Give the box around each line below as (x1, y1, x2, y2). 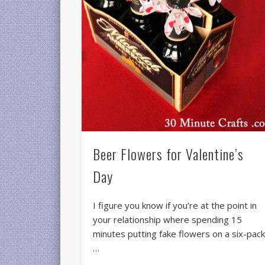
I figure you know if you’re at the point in (93, 199, 257, 212)
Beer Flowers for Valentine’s (93, 143, 244, 165)
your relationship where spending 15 (93, 214, 243, 226)
